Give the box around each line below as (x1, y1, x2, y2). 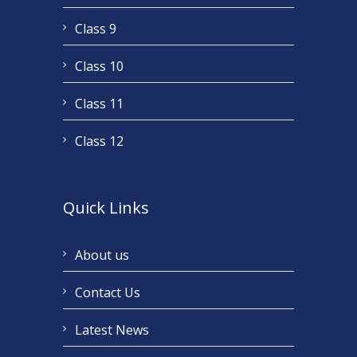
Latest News (75, 321, 149, 339)
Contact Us (75, 284, 140, 302)
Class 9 (75, 20, 116, 38)
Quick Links (63, 197, 149, 219)
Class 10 (75, 57, 124, 76)
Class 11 (75, 95, 124, 113)
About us (75, 246, 129, 265)
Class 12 (75, 132, 124, 151)
